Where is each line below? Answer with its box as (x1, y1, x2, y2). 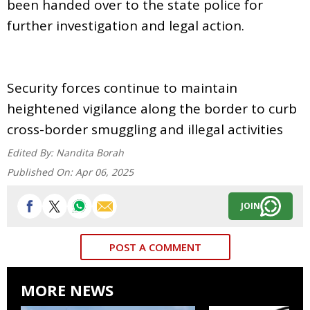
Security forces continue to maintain (7, 78, 237, 97)
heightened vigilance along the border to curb (7, 99, 297, 118)
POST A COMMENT (109, 239, 201, 254)
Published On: (7, 165, 75, 179)
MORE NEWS (21, 279, 113, 300)
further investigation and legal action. (7, 16, 244, 35)
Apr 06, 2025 (75, 165, 134, 179)
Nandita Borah (56, 145, 124, 159)
